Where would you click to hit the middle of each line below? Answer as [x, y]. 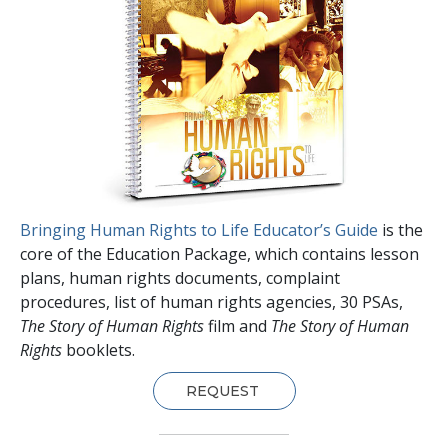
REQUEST [224, 391]
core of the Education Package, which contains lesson [219, 254]
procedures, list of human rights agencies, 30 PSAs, [211, 302]
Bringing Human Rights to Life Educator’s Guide [199, 230]
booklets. [98, 350]
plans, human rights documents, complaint [180, 278]
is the [400, 230]
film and [237, 326]
